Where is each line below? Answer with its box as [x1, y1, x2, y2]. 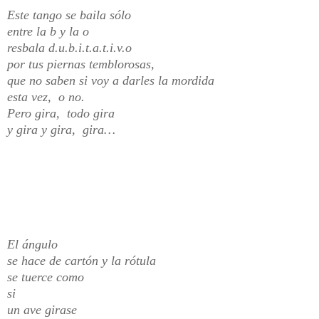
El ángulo [7, 236, 61, 251]
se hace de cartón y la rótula [7, 253, 159, 268]
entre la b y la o [7, 23, 93, 38]
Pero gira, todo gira [7, 105, 118, 120]
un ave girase [7, 302, 80, 317]
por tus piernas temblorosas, [7, 56, 158, 71]
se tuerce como [7, 269, 88, 284]
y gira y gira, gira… [7, 122, 119, 137]
